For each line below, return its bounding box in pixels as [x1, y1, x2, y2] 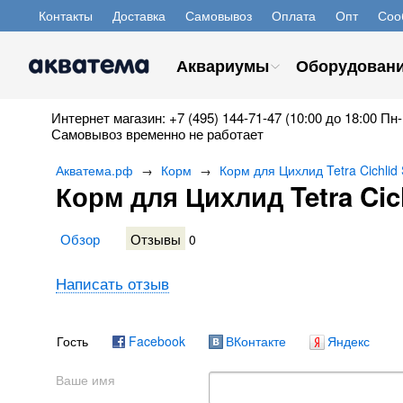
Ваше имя [56, 371, 115, 389]
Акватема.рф [56, 161, 133, 179]
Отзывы [130, 228, 181, 248]
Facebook [129, 332, 185, 350]
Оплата [272, 6, 316, 24]
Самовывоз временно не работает [51, 124, 264, 143]
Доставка [112, 6, 166, 24]
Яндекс [327, 332, 370, 350]
